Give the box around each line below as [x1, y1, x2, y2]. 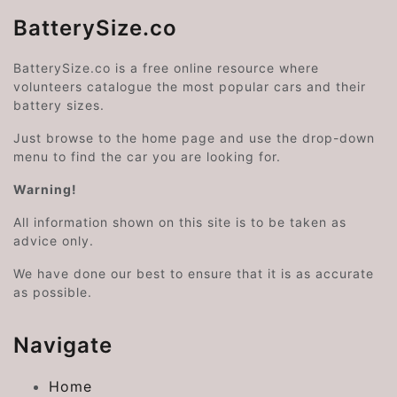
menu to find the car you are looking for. [13, 149, 281, 165]
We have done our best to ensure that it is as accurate [13, 266, 374, 282]
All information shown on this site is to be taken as [13, 214, 346, 230]
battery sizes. [13, 97, 105, 113]
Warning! [13, 182, 77, 198]
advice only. [13, 233, 94, 249]
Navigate [13, 332, 113, 359]
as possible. [13, 284, 92, 300]
